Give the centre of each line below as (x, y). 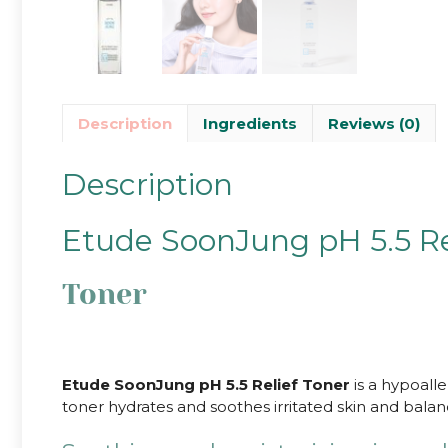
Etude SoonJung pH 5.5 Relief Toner (206, 385)
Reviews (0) (374, 123)
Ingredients (250, 123)
